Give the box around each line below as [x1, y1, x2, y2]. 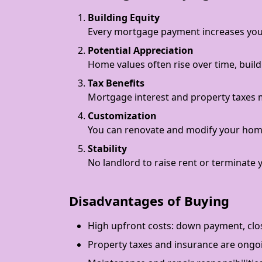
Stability [88, 142, 127, 155]
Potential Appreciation [88, 44, 194, 57]
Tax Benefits [88, 77, 144, 89]
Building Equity [88, 11, 160, 24]
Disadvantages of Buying [69, 192, 229, 209]
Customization [88, 109, 157, 122]
